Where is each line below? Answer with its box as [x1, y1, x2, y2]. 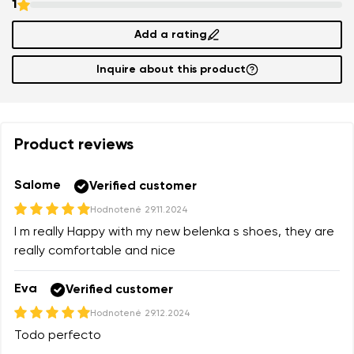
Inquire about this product [96, 63, 246, 75]
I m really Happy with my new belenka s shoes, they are [14, 225, 334, 239]
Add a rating [134, 28, 207, 40]
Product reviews [14, 137, 134, 153]
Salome [14, 179, 61, 193]
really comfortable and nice [14, 244, 175, 258]
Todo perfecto [14, 329, 101, 342]
